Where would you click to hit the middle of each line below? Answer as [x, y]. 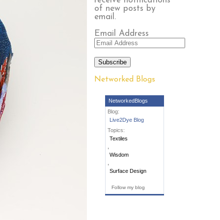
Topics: [116, 130]
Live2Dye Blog [127, 120]
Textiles [119, 139]
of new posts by [125, 8]
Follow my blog [128, 188]
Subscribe [112, 62]
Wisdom [119, 155]
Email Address [121, 34]
